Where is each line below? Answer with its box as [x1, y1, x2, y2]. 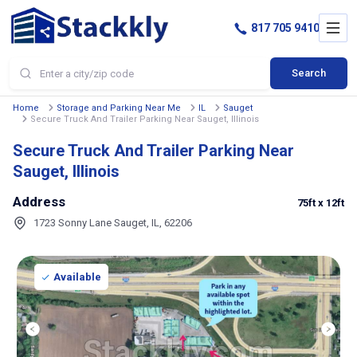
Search [292, 67, 326, 80]
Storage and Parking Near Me [57, 102, 181, 113]
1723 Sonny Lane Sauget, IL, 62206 [33, 217, 192, 229]
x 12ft [318, 197, 344, 209]
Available [53, 271, 101, 283]
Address [13, 194, 65, 210]
